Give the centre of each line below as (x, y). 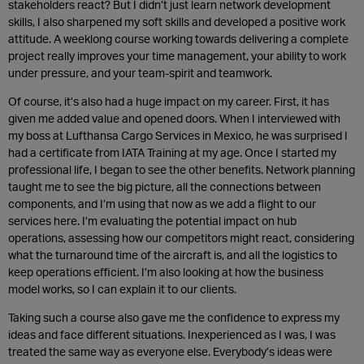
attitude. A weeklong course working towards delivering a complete (178, 38)
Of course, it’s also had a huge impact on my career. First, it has (169, 101)
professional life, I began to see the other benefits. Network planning (182, 169)
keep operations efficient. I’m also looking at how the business (166, 271)
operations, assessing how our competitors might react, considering (181, 237)
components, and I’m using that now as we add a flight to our (162, 203)
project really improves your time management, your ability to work (177, 55)
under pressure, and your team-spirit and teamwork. (140, 72)
